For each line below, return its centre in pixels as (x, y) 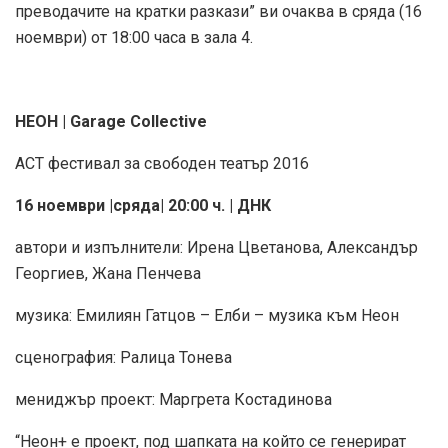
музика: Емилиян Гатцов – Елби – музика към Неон (207, 316)
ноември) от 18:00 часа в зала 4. (134, 38)
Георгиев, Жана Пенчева (108, 274)
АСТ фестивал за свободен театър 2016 (162, 164)
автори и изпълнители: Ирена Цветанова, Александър (216, 248)
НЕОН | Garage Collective (111, 122)
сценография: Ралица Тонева (125, 358)
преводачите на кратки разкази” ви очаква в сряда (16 (218, 12)
